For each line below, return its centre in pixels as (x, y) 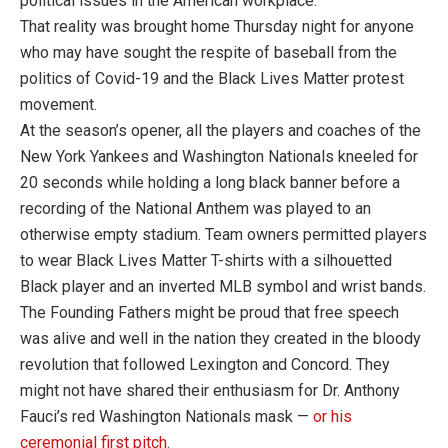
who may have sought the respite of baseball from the (208, 53)
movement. (58, 105)
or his (332, 417)
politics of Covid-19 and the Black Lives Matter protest (212, 79)
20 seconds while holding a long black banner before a (210, 183)
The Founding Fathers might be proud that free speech (209, 313)
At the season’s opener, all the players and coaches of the (220, 131)
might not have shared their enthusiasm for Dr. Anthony (210, 391)
